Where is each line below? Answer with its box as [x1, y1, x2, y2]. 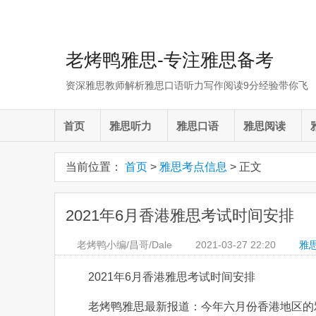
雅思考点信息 [159, 161, 227, 173]
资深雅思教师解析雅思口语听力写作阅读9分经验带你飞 [66, 80, 308, 91]
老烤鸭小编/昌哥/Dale [77, 239, 172, 250]
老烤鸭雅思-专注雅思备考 [66, 49, 274, 71]
